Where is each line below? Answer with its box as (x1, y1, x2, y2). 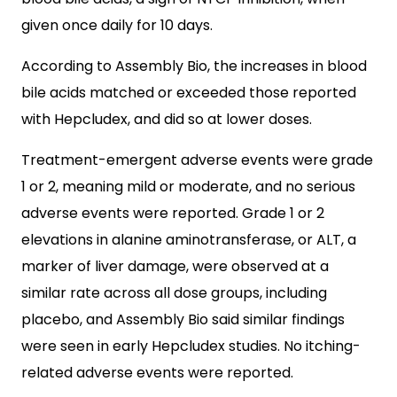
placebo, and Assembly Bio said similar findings (21, 309, 345, 330)
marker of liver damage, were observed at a (21, 256, 329, 276)
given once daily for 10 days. (21, 15, 213, 35)
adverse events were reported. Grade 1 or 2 (21, 203, 324, 223)
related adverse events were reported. (21, 362, 293, 383)
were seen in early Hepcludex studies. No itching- (21, 336, 361, 356)
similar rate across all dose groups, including (21, 283, 327, 303)
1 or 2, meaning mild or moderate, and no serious (21, 176, 355, 197)
